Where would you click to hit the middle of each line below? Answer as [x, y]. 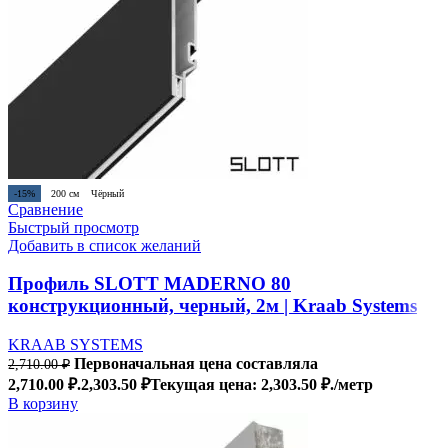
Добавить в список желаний [104, 245]
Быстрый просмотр [73, 227]
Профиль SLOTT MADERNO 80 [149, 284]
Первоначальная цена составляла [196, 364]
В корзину [43, 404]
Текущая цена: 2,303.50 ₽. [242, 385]
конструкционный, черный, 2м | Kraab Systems [212, 306]
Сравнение [45, 209]
